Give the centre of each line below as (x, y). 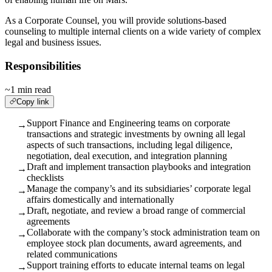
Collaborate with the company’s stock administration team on (143, 232)
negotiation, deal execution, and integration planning (127, 155)
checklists (45, 177)
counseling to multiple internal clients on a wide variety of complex (133, 32)
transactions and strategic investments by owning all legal (136, 134)
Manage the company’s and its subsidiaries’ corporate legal (139, 188)
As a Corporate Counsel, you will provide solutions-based (116, 21)
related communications (72, 254)
